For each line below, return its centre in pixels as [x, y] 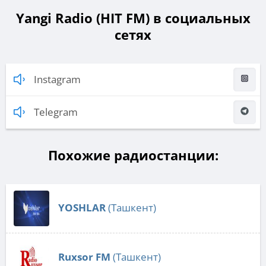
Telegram [56, 112]
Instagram [57, 80]
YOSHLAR [82, 208]
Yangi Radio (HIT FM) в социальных [133, 18]
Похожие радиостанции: [133, 155]
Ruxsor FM [84, 257]
